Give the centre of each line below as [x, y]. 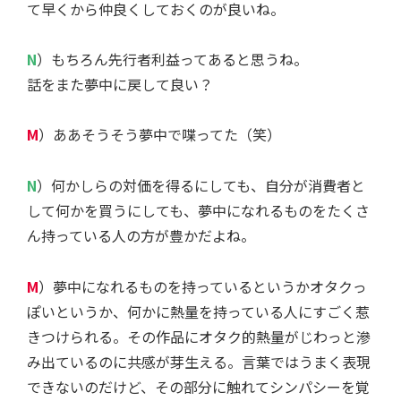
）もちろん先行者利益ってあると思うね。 [172, 60]
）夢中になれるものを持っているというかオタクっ [203, 286]
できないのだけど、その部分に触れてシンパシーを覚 [198, 386]
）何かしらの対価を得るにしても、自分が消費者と [201, 186]
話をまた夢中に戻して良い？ [120, 85]
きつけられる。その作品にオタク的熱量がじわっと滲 [199, 336]
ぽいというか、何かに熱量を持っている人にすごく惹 [198, 311]
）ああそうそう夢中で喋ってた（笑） [160, 135]
